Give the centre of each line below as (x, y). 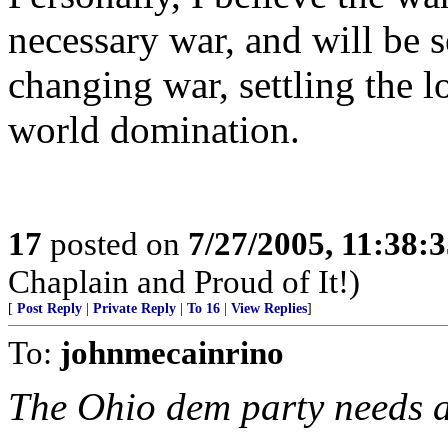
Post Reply (49, 308)
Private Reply (134, 308)
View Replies (269, 308)
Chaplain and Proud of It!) (184, 281)
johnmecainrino (172, 352)
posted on (115, 243)
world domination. (154, 129)
